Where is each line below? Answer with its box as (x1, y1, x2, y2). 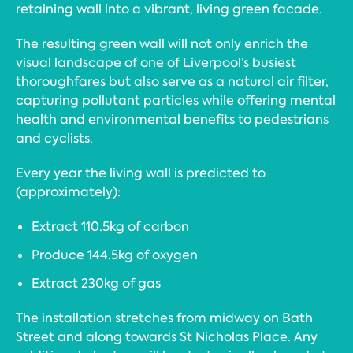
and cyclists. (16, 129, 93, 147)
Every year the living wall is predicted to (16, 164, 266, 181)
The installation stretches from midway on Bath (16, 309, 313, 326)
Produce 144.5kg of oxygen (32, 246, 198, 263)
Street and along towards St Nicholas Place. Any (16, 328, 318, 345)
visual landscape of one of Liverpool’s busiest (16, 54, 296, 71)
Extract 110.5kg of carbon (32, 217, 189, 235)
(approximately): (16, 183, 121, 200)
